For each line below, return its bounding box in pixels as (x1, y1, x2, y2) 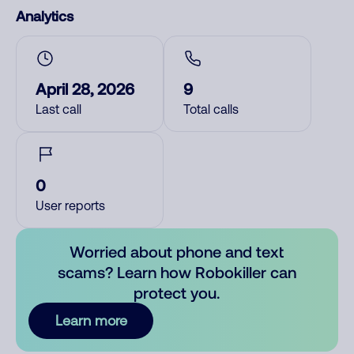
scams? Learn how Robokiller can (57, 262, 296, 281)
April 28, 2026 (36, 79, 134, 98)
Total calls (183, 102, 239, 116)
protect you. (134, 283, 220, 302)
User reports (36, 198, 105, 213)
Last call (36, 102, 81, 116)
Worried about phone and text (70, 242, 284, 261)
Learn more (55, 312, 127, 329)
